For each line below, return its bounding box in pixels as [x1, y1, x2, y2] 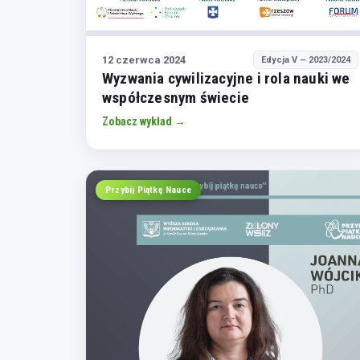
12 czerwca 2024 [102, 53, 186, 66]
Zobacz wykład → [102, 115, 186, 129]
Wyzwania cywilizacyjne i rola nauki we [102, 69, 350, 88]
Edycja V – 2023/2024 [261, 55, 351, 66]
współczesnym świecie [102, 88, 249, 108]
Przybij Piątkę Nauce [105, 184, 191, 196]
